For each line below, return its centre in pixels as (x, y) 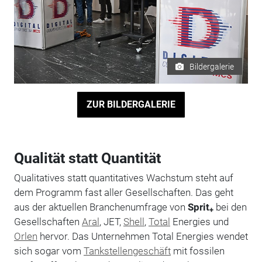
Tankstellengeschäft (127, 251)
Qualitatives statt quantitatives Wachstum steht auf (123, 177)
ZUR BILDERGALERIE (131, 105)
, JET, (111, 221)
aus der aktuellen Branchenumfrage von (101, 207)
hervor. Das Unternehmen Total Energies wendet (142, 236)
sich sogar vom (49, 251)
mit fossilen (197, 251)
